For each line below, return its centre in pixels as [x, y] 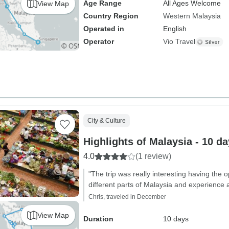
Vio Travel [179, 41]
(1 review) [153, 156]
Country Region [111, 16]
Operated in [104, 29]
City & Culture [106, 121]
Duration [98, 219]
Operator [98, 41]
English [175, 29]
